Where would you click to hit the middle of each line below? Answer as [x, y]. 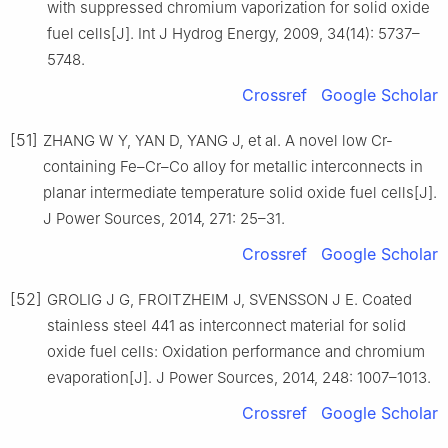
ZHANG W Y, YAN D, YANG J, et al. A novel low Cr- [218, 141]
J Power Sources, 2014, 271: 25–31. [164, 219]
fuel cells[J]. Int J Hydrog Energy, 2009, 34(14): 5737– [233, 34]
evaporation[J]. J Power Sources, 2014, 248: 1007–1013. [239, 378]
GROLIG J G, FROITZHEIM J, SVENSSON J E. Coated [229, 300]
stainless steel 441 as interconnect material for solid [226, 326]
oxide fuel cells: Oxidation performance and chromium [236, 352]
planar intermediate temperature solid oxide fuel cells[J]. [240, 193]
